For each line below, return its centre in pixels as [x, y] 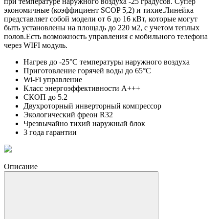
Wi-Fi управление [53, 79]
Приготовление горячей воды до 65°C [87, 70]
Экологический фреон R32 [68, 114]
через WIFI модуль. [36, 45]
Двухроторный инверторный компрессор [92, 106]
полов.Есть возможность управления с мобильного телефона [106, 36]
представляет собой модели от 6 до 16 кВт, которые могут [101, 19]
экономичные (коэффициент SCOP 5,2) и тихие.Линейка [99, 10]
